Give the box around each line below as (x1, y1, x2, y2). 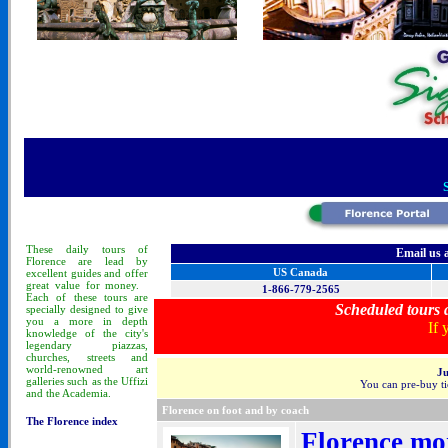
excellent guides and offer (26, 267, 148, 279)
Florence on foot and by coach (162, 404, 309, 416)
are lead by (66, 255, 148, 267)
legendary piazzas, (26, 339, 148, 351)
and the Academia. (26, 387, 111, 399)
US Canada (273, 266, 328, 278)
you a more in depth (26, 315, 148, 327)
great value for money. (26, 279, 145, 291)
